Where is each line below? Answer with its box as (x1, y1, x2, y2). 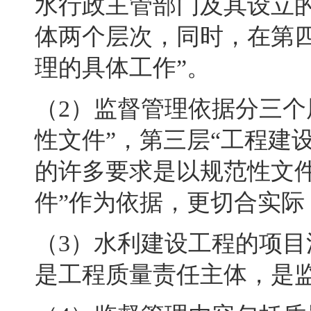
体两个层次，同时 (35, 24, 224, 49)
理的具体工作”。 (35, 55, 210, 81)
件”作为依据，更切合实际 (35, 190, 305, 215)
